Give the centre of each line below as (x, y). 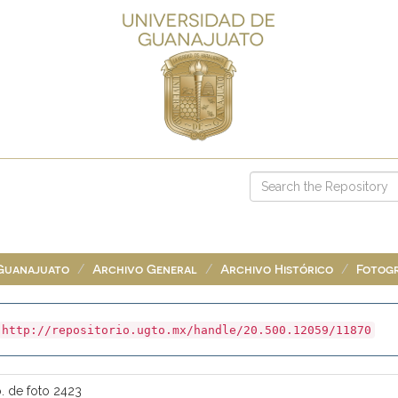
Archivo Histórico (277, 269)
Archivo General (145, 269)
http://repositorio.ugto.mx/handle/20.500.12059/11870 (187, 330)
